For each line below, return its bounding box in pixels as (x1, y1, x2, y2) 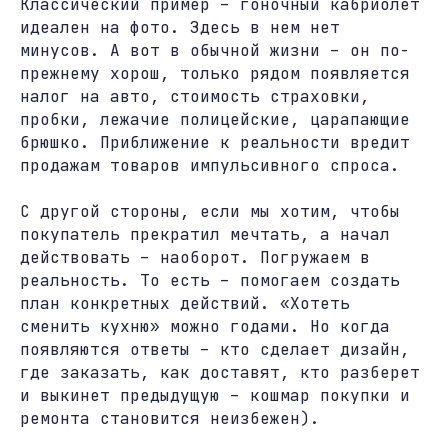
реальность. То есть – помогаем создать (20, 270, 400, 291)
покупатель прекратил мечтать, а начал (20, 224, 390, 245)
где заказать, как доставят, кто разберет (20, 362, 420, 383)
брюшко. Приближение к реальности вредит (20, 132, 410, 153)
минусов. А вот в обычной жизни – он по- (20, 40, 410, 61)
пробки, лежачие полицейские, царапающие (20, 109, 410, 130)
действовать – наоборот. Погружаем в (20, 247, 370, 268)
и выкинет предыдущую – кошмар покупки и (20, 385, 410, 406)
